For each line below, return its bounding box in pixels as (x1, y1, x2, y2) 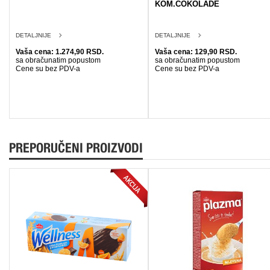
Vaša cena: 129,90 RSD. (155, 47, 237, 56)
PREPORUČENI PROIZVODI (9, 139, 143, 155)
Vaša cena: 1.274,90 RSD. (16, 47, 104, 56)
